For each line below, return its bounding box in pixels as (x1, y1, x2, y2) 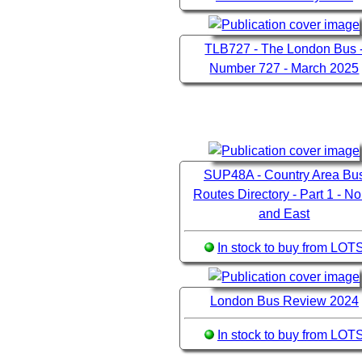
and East (259, 207, 310, 221)
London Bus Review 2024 (209, 294, 359, 309)
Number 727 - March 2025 (209, 61, 360, 76)
